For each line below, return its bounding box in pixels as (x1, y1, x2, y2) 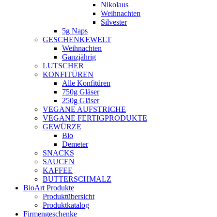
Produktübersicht (43, 192, 94, 201)
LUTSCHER (43, 62, 84, 70)
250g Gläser (62, 96, 99, 105)
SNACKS (43, 149, 74, 157)
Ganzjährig (62, 53, 96, 61)
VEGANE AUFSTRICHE (43, 105, 126, 113)
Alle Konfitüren (62, 79, 110, 87)
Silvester (101, 18, 127, 26)
